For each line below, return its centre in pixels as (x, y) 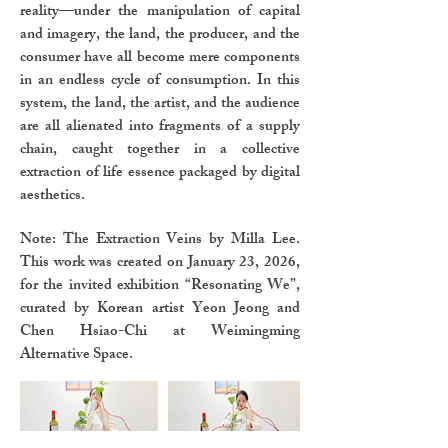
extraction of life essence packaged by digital (160, 174)
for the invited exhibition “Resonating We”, (160, 287)
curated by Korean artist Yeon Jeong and (160, 310)
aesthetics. (52, 197)
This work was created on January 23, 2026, (160, 264)
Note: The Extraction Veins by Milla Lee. (160, 241)
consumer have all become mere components (160, 59)
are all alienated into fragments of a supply (160, 128)
